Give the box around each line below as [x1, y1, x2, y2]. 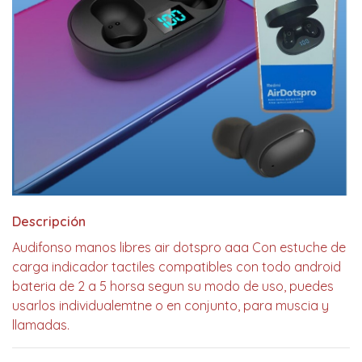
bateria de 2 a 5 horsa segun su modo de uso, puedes [12, 278, 334, 294]
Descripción [12, 213, 86, 229]
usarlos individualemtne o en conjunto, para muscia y [12, 297, 329, 314]
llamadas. [12, 317, 69, 333]
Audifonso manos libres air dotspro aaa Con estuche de [12, 239, 346, 255]
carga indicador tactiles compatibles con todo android [12, 259, 341, 275]
